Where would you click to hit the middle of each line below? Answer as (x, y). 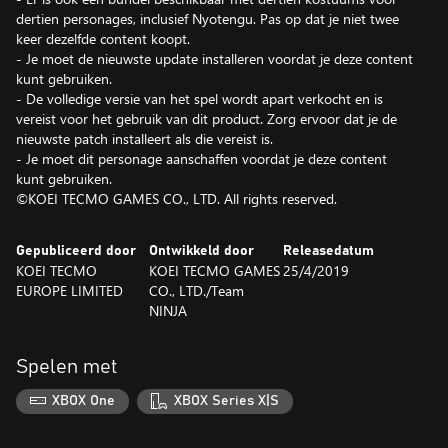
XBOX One (84, 401)
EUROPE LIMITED (69, 290)
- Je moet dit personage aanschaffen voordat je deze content (201, 158)
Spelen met (67, 366)
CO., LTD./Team (197, 290)
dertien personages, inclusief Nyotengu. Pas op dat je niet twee (207, 18)
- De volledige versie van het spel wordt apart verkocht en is (199, 98)
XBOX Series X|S (226, 401)
